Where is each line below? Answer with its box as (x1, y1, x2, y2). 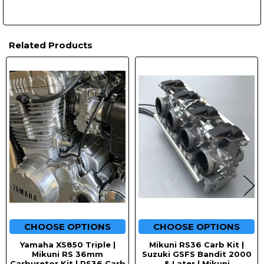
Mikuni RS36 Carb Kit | (149, 240, 244, 250)
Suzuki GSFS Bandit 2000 (141, 249, 252, 259)
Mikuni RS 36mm (32, 249, 103, 259)
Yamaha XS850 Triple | (19, 240, 115, 250)
